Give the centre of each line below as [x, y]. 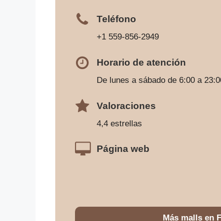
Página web [123, 149]
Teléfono [116, 19]
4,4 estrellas [119, 123]
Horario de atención [141, 62]
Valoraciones [126, 106]
